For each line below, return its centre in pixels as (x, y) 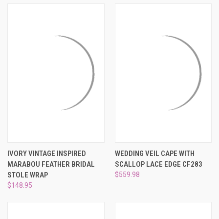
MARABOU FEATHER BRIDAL (51, 164)
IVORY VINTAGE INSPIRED (47, 154)
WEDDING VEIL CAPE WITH (154, 154)
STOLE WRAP (28, 175)
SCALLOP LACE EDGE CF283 (158, 164)
